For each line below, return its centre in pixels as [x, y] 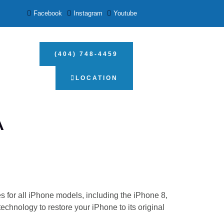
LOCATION [96, 78]
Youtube [125, 13]
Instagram [88, 13]
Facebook [48, 13]
